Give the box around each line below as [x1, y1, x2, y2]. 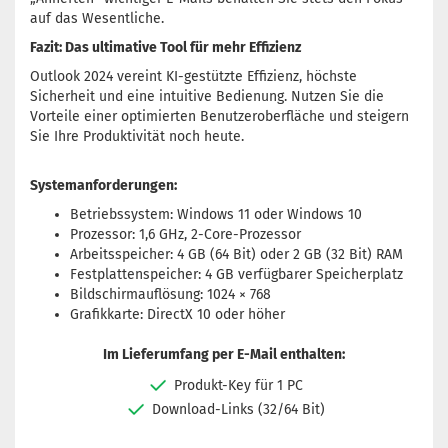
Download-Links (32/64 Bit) [147, 400, 325, 418]
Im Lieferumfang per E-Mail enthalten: [103, 346, 345, 363]
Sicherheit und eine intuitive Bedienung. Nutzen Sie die [30, 88, 384, 105]
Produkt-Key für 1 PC [169, 376, 303, 394]
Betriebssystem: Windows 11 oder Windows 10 [70, 206, 362, 223]
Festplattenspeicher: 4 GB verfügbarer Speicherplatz [70, 266, 403, 283]
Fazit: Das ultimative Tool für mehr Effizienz [30, 39, 301, 56]
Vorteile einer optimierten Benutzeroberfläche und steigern [30, 108, 409, 125]
